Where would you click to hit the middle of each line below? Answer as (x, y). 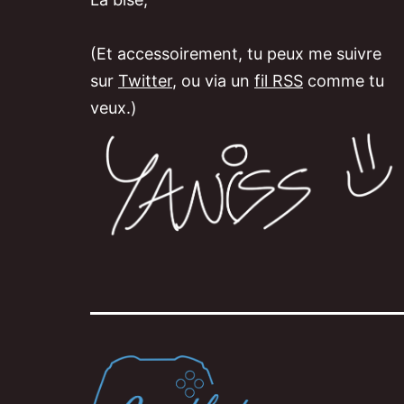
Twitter (145, 81)
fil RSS (279, 81)
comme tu (344, 81)
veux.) (114, 108)
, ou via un (213, 81)
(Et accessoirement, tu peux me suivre (236, 54)
